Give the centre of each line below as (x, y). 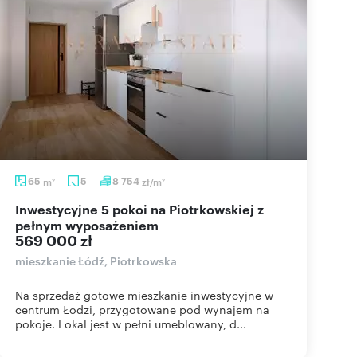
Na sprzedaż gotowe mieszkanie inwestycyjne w (144, 295)
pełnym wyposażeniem (87, 225)
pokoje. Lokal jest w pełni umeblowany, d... (131, 324)
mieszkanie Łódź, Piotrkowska (96, 260)
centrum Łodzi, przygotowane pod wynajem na (142, 309)
